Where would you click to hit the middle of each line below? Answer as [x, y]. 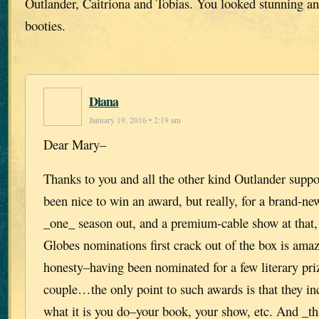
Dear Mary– [75, 145]
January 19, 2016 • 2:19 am [135, 120]
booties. [45, 26]
